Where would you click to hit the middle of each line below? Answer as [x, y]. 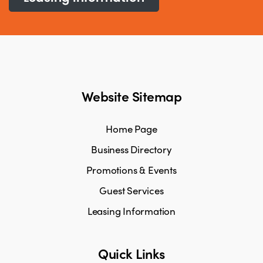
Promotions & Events [131, 170]
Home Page [131, 129]
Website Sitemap [131, 96]
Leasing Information [131, 211]
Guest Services [131, 190]
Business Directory [131, 149]
